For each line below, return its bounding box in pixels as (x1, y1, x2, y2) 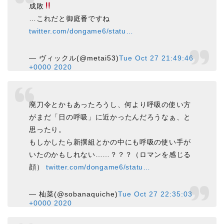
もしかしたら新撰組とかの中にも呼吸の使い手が (29, 137, 191, 146)
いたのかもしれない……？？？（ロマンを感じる (29, 150, 191, 158)
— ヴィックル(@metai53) (29, 53, 119, 62)
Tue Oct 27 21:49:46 (119, 53, 194, 62)
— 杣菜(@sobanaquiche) (29, 189, 118, 198)
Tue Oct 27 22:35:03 (118, 189, 193, 198)
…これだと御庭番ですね (29, 14, 110, 22)
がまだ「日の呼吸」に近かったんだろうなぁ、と (29, 112, 191, 121)
